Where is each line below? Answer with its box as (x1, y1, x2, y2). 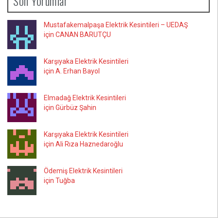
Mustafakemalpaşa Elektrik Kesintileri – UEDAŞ (44, 21, 188, 29)
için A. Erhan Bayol (44, 67, 100, 75)
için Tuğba (44, 177, 75, 184)
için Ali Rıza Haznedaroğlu (44, 140, 123, 148)
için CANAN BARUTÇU (44, 31, 111, 38)
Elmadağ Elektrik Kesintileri (44, 94, 126, 102)
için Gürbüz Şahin (44, 104, 96, 111)
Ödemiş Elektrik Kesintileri (44, 167, 123, 175)
